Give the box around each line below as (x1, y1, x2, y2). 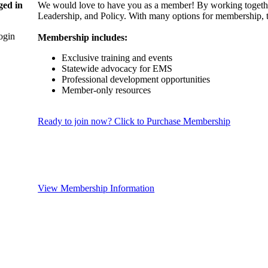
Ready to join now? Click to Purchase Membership (38, 115, 231, 126)
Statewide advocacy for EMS (62, 63, 173, 74)
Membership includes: (38, 32, 128, 42)
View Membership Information (38, 183, 155, 193)
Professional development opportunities (62, 74, 211, 84)
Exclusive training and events (62, 52, 173, 63)
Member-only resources (62, 84, 151, 95)
